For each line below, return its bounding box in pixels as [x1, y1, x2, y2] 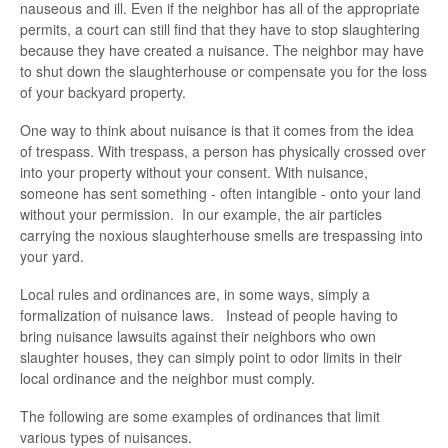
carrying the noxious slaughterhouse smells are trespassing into [20, 225, 423, 246]
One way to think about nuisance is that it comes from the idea [20, 120, 414, 141]
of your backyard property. [20, 82, 186, 103]
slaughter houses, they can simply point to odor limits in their [20, 347, 402, 368]
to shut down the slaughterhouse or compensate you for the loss [20, 61, 427, 82]
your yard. [20, 246, 84, 267]
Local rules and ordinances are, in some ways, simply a [20, 284, 370, 305]
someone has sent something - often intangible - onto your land [20, 183, 421, 204]
